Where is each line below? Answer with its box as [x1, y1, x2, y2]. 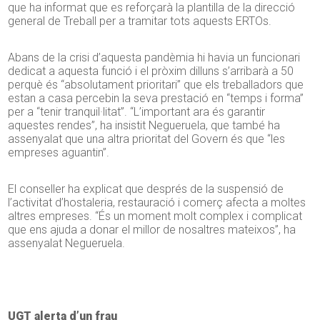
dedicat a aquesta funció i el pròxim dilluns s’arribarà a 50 [8, 64, 294, 79]
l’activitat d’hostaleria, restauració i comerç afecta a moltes [8, 196, 306, 210]
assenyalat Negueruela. [8, 236, 126, 251]
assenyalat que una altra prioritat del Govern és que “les [8, 132, 286, 146]
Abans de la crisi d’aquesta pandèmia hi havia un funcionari [8, 51, 301, 65]
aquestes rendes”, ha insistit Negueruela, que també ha [8, 119, 281, 133]
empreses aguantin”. [8, 146, 110, 160]
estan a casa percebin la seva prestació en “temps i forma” [8, 91, 304, 106]
